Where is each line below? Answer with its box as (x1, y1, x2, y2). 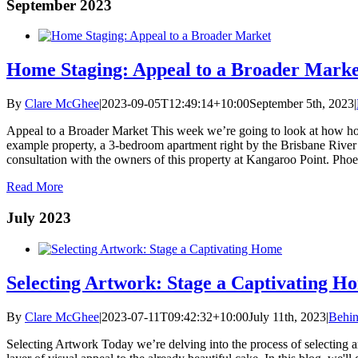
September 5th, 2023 (249, 97, 354, 111)
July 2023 (6, 209, 71, 226)
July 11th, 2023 (249, 309, 326, 324)
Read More (6, 180, 63, 194)
